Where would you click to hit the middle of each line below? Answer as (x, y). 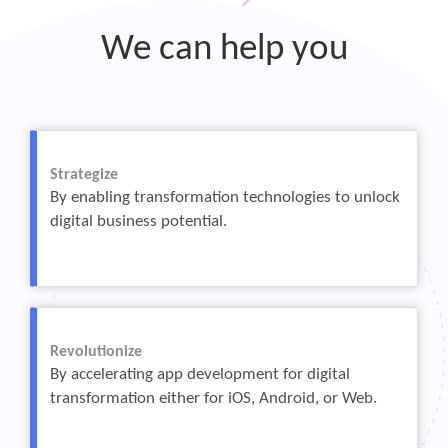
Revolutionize (95, 351)
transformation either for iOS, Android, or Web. (213, 398)
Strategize (83, 174)
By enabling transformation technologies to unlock (224, 197)
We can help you (224, 50)
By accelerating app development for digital (199, 374)
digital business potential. (138, 221)
